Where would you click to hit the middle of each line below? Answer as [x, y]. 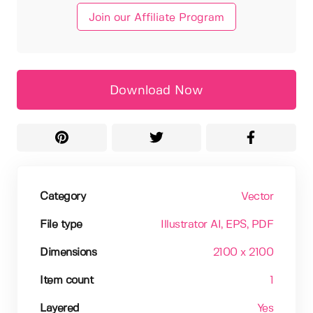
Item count [66, 280]
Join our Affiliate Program [156, 17]
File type [61, 224]
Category [63, 196]
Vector [257, 196]
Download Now [156, 90]
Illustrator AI [191, 224]
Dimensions [68, 252]
